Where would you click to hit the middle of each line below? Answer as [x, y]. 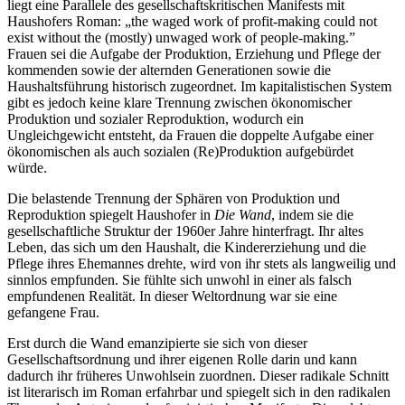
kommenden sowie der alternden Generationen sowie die [169, 70]
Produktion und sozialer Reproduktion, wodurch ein [155, 118]
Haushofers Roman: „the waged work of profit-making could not [192, 21]
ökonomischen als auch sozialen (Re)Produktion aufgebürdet [180, 151]
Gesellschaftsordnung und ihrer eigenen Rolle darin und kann [182, 359]
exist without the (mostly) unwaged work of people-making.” [181, 37]
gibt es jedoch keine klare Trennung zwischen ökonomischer [179, 102]
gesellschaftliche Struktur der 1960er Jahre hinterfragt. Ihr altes [185, 231]
